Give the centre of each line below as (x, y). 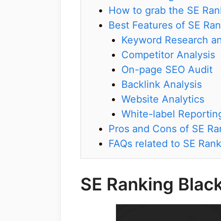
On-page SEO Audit (167, 69)
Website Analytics (163, 99)
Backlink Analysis (162, 84)
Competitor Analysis (168, 55)
